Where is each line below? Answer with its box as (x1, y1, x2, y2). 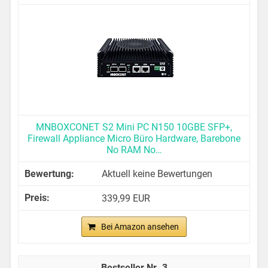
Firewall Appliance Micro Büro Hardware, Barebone (28, 133, 240, 145)
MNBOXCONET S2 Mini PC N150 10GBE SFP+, (36, 121, 232, 133)
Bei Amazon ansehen (101, 222, 179, 232)
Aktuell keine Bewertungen (102, 168, 213, 180)
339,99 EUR (102, 193, 151, 205)
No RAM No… (106, 144, 162, 156)
